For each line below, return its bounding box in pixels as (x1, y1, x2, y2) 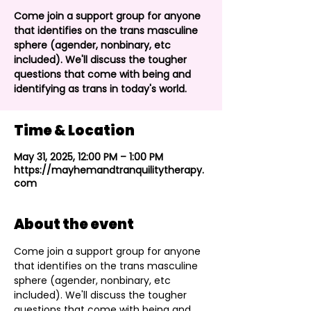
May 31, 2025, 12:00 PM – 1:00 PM (14, 150, 163, 164)
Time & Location (14, 121, 135, 140)
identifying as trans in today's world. (14, 82, 187, 96)
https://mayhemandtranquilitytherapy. (14, 163, 204, 177)
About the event (14, 215, 134, 234)
